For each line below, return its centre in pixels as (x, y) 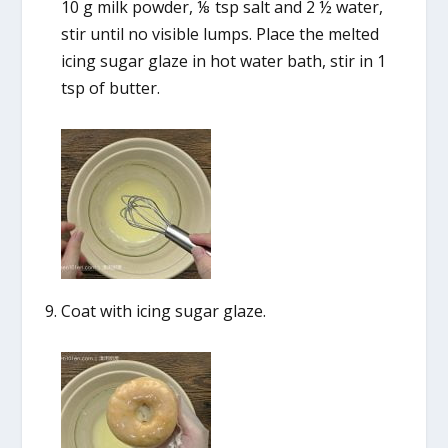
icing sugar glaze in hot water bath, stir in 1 (223, 60)
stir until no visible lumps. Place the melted (219, 33)
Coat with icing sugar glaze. (163, 310)
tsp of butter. (110, 87)
